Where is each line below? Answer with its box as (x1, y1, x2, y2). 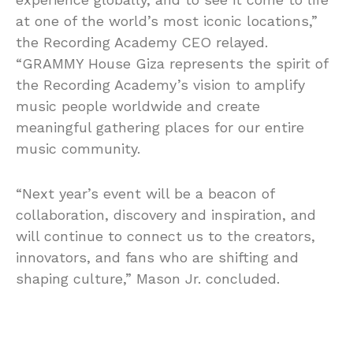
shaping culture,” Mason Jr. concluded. (16, 269, 280, 287)
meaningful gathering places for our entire (16, 118, 304, 136)
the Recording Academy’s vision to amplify (16, 76, 305, 93)
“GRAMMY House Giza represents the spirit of (16, 54, 328, 72)
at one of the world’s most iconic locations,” (16, 12, 318, 29)
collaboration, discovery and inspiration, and (16, 206, 316, 223)
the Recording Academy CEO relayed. (16, 33, 268, 50)
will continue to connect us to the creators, (16, 227, 315, 244)
